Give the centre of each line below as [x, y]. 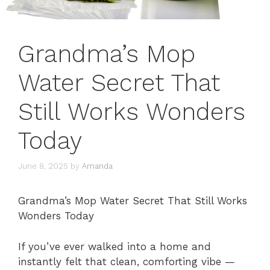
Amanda [97, 166]
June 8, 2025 [43, 166]
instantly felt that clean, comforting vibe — [127, 261]
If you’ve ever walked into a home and [115, 246]
